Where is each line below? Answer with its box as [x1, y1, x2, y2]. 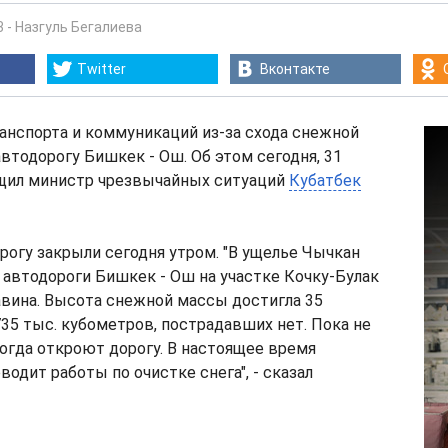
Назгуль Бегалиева [15, 19, 142, 35]
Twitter [77, 61, 126, 77]
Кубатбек [289, 171, 361, 190]
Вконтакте [260, 61, 330, 77]
